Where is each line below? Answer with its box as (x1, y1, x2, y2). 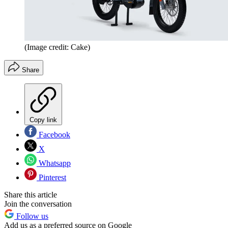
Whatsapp (37, 159, 71, 168)
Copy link (30, 116, 57, 124)
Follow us (14, 212, 48, 221)
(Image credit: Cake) (24, 43, 90, 52)
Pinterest (37, 173, 66, 182)
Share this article (4, 190, 57, 199)
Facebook (37, 130, 70, 139)
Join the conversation (4, 199, 72, 209)
